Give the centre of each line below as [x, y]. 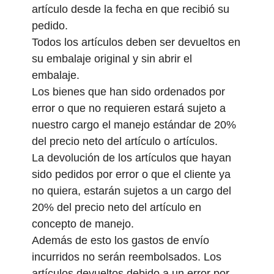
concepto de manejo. [83, 224]
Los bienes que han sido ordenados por [128, 91]
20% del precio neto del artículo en [116, 207]
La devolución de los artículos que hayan [131, 157]
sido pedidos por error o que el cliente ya [131, 174]
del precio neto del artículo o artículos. [124, 141]
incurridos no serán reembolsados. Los [126, 257]
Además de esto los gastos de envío [120, 240]
